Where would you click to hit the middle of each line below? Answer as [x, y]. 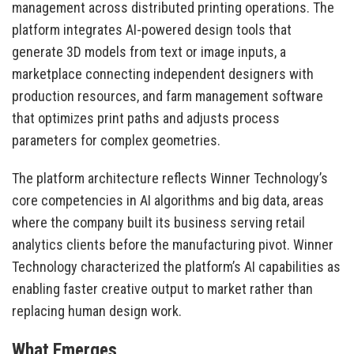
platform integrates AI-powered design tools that [152, 30]
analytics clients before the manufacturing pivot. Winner [173, 245]
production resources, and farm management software [168, 96]
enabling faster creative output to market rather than [162, 289]
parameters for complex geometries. [116, 141]
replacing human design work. [97, 311]
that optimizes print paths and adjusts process [146, 119]
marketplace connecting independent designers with [163, 74]
